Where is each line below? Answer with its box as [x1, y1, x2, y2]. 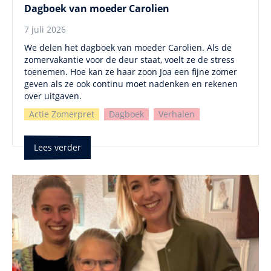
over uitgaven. [24, 90, 82, 102]
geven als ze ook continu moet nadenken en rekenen [24, 78, 238, 90]
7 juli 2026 [24, 24, 66, 36]
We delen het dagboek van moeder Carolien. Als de [24, 42, 232, 54]
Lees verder [34, 142, 81, 154]
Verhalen [158, 108, 195, 120]
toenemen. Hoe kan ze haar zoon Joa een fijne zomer [24, 66, 237, 78]
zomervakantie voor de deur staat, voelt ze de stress [24, 54, 235, 66]
